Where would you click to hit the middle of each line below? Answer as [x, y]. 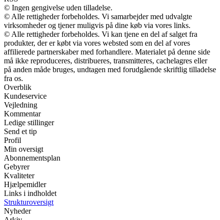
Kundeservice [25, 96]
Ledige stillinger [29, 122]
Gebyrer [17, 166]
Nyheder [17, 211]
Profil [13, 140]
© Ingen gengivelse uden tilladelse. [58, 7]
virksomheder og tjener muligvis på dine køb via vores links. [97, 25]
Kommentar [22, 113]
